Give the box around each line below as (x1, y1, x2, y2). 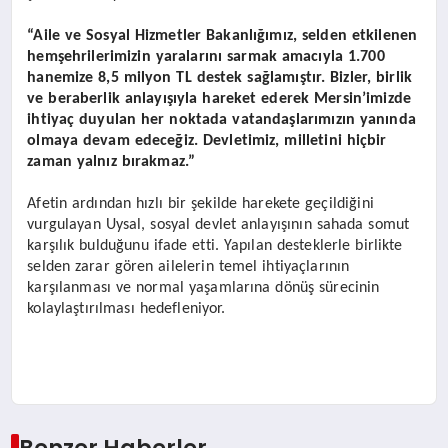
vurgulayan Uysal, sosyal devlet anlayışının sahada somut (27, 216, 410, 233)
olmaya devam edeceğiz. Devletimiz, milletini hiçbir (27, 132, 387, 149)
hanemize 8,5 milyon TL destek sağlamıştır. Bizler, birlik (27, 69, 413, 86)
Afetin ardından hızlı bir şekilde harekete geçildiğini (27, 195, 374, 212)
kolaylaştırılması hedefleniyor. (27, 300, 226, 317)
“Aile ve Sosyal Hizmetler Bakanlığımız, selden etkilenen (27, 27, 418, 44)
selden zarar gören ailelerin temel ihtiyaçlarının (27, 258, 350, 275)
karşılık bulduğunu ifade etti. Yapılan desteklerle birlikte (27, 237, 403, 254)
